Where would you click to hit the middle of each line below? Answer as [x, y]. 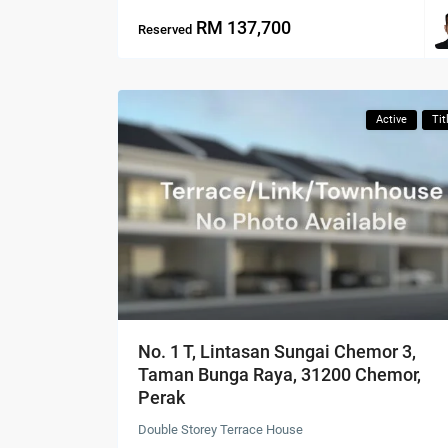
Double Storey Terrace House [220, 429]
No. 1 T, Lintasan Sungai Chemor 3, [277, 351]
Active [391, 120]
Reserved [165, 29]
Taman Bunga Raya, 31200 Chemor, [279, 374]
